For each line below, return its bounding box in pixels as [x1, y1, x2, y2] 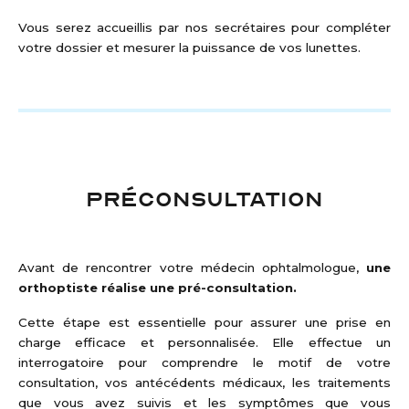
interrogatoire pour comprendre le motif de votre [18, 355, 391, 371]
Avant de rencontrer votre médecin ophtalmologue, [18, 260, 366, 276]
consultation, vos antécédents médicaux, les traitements [18, 375, 391, 391]
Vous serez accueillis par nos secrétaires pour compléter [18, 20, 391, 35]
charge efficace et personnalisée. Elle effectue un [18, 335, 391, 351]
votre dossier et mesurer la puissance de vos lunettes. [18, 40, 361, 55]
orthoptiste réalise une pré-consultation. [18, 280, 297, 296]
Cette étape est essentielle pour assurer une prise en [18, 315, 391, 330]
